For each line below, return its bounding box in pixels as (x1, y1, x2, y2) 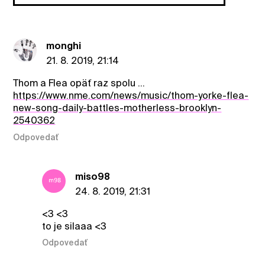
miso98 (75, 170, 110, 182)
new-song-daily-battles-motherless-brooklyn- (13, 102, 222, 114)
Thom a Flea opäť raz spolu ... (13, 77, 146, 89)
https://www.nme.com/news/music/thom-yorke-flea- (13, 90, 249, 102)
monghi (46, 40, 82, 52)
